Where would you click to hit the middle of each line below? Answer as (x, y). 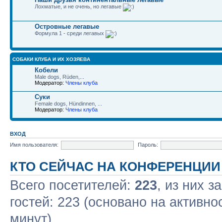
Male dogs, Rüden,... (59, 77)
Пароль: (148, 144)
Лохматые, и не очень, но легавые (79, 6)
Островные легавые (67, 27)
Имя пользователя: (34, 144)
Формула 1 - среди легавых (70, 33)
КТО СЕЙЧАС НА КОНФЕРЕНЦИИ (115, 166)
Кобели (46, 70)
